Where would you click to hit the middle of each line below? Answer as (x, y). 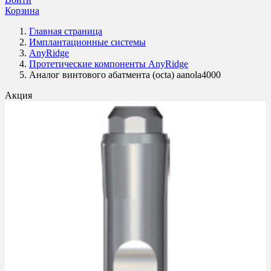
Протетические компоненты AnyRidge (109, 64)
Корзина (22, 11)
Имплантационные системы (87, 42)
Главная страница (66, 31)
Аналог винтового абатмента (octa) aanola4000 (125, 75)
